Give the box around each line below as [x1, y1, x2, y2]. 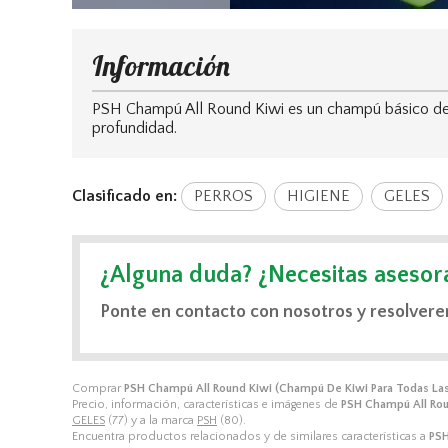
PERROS [194, 186, 253, 205]
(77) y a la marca [105, 413, 197, 427]
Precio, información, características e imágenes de [72, 397, 341, 411]
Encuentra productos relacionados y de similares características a [72, 429, 429, 443]
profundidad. [92, 118, 177, 137]
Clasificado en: [72, 186, 177, 205]
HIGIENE [287, 186, 350, 205]
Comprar [72, 381, 124, 395]
